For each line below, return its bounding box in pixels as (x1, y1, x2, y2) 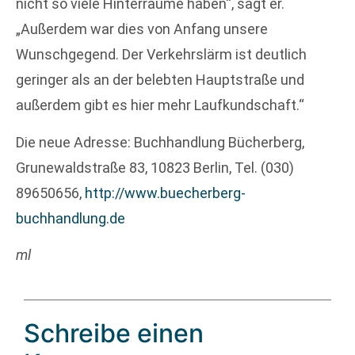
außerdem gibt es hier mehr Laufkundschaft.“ (16, 97, 304, 114)
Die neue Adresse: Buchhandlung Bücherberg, (16, 133, 304, 151)
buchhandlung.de (16, 209, 125, 227)
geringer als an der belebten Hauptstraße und (16, 71, 304, 89)
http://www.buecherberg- (85, 184, 246, 201)
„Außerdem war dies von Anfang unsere (16, 21, 268, 38)
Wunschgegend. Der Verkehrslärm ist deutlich (16, 46, 307, 63)
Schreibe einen (24, 317, 204, 349)
